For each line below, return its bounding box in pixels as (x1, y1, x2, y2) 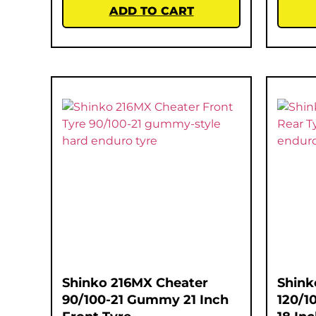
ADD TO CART (109, 4, 194, 18)
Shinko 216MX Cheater (62, 274, 208, 291)
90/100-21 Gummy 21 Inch (62, 291, 229, 308)
